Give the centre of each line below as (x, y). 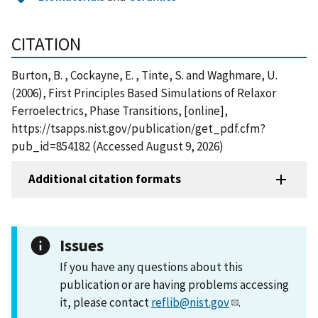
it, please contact (105, 302)
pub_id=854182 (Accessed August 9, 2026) (117, 146)
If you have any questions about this (151, 267)
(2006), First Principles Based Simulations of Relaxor (144, 93)
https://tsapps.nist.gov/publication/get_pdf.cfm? (138, 128)
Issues (82, 245)
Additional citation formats (105, 179)
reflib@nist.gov (190, 302)
